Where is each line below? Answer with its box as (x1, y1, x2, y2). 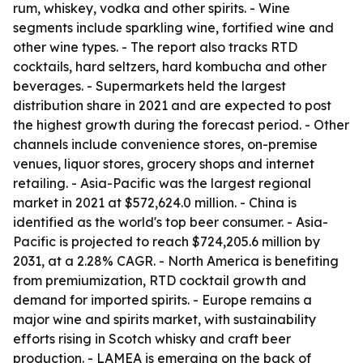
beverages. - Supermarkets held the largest (13, 78, 286, 94)
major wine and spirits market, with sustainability (13, 311, 316, 327)
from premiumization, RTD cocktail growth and (13, 272, 306, 288)
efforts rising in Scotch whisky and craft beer (13, 331, 291, 347)
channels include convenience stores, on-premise (13, 136, 318, 152)
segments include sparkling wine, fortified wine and (13, 19, 334, 36)
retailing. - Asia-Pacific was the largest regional (13, 175, 311, 191)
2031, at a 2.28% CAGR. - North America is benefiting (13, 253, 339, 269)
